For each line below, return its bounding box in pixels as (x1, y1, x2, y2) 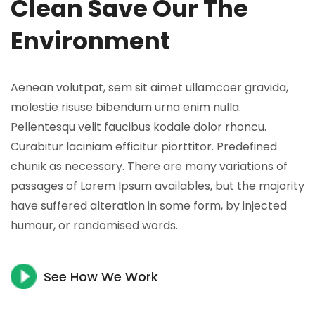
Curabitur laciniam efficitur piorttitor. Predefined (11, 138, 277, 155)
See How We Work (43, 267, 158, 285)
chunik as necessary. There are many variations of (11, 157, 288, 174)
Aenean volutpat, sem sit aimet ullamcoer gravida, (11, 79, 288, 96)
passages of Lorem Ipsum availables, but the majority (11, 177, 304, 194)
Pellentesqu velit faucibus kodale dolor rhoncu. (11, 118, 266, 135)
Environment (11, 23, 170, 58)
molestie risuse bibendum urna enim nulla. (11, 98, 241, 115)
